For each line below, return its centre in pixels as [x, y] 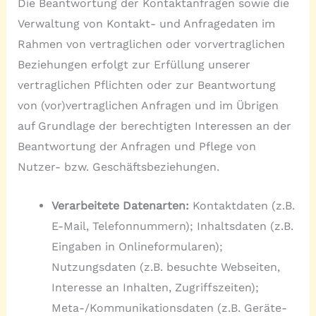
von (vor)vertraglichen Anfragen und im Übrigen [148, 105]
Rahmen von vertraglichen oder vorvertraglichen [151, 44]
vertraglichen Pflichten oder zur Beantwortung [146, 85]
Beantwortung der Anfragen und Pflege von [136, 146]
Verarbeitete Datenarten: [120, 205]
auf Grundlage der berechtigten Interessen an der [154, 126]
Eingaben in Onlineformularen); [137, 246]
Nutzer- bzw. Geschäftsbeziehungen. [118, 166]
